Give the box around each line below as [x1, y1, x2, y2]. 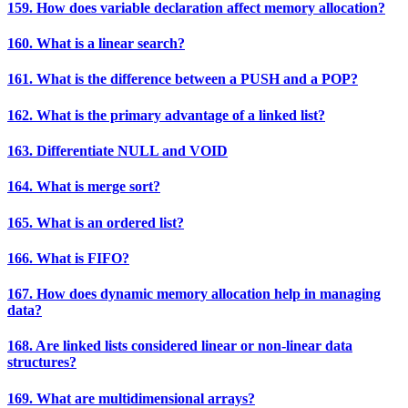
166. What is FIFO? [7, 250, 129, 266]
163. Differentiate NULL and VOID [7, 142, 228, 158]
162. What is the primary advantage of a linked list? [7, 107, 325, 123]
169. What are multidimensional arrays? [7, 390, 255, 406]
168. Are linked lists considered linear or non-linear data [7, 338, 352, 354]
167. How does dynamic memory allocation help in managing [7, 286, 381, 302]
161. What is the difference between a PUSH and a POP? [7, 71, 358, 87]
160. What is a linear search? [7, 36, 185, 52]
